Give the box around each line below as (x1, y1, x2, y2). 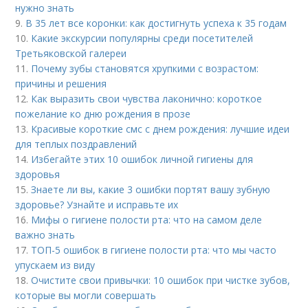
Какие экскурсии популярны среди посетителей (31, 32, 254, 45)
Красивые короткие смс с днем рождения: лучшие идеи (31, 122, 290, 136)
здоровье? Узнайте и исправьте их (15, 198, 179, 212)
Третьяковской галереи (15, 47, 127, 60)
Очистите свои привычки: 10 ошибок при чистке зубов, (31, 274, 291, 287)
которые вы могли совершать (15, 289, 157, 302)
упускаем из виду (15, 258, 96, 272)
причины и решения (15, 77, 107, 91)
